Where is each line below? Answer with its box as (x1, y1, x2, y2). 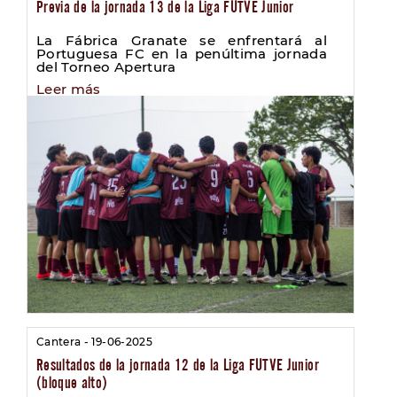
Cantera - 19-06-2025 (36, 335, 152, 349)
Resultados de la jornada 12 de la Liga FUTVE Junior (36, 355, 319, 375)
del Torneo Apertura (36, 58, 176, 75)
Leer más (36, 80, 101, 97)
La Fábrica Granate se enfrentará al (36, 31, 327, 49)
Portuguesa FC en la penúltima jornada (36, 44, 327, 62)
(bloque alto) (36, 373, 108, 393)
